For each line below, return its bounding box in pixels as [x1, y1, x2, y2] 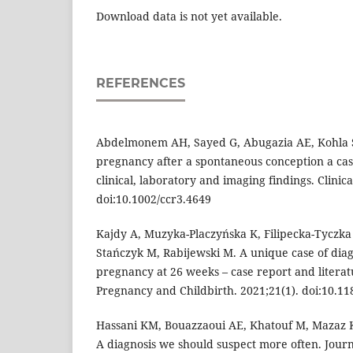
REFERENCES [96, 76, 185, 91]
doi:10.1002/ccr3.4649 [96, 191, 211, 207]
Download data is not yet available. [96, 9, 282, 24]
